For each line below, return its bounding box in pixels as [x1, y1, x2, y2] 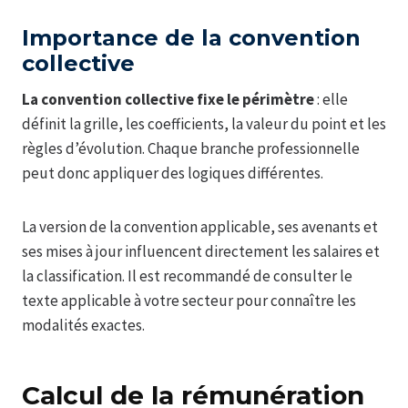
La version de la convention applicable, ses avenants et [22, 216, 378, 237]
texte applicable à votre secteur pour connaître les [22, 290, 356, 311]
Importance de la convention [22, 24, 361, 51]
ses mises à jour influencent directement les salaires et [22, 240, 380, 261]
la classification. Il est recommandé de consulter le [22, 265, 352, 286]
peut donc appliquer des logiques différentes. [22, 162, 323, 183]
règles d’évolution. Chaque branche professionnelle [22, 138, 360, 158]
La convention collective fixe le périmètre [22, 88, 314, 109]
